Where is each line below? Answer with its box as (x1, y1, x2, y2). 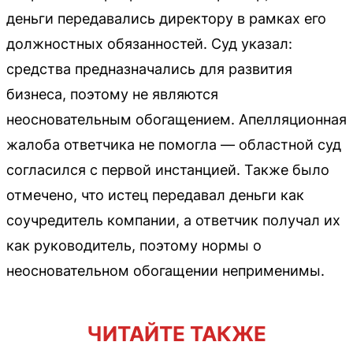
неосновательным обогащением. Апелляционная (6, 111, 347, 128)
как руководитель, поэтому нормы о (6, 237, 262, 254)
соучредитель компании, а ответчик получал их (6, 212, 340, 229)
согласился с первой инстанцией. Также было (6, 162, 329, 178)
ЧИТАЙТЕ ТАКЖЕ (87, 321, 266, 346)
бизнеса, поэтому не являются (6, 86, 218, 102)
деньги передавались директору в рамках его (6, 10, 326, 27)
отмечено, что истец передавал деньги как (6, 187, 304, 203)
